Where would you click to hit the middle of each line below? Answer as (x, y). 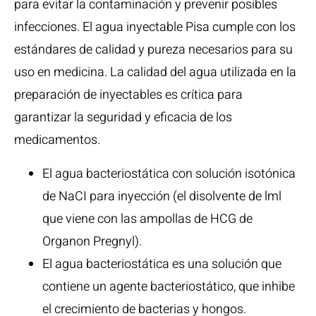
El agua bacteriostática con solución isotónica (169, 174)
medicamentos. (57, 140)
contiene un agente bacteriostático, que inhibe (169, 287)
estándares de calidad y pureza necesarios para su (153, 50)
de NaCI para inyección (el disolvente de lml (162, 196)
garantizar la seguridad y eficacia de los (123, 117)
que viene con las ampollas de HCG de (147, 219)
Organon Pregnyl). (92, 242)
